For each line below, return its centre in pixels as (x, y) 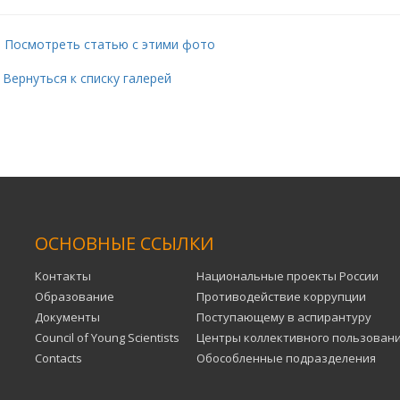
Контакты (63, 275)
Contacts (58, 358)
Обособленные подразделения (286, 358)
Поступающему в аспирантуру (284, 317)
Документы (67, 317)
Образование (75, 296)
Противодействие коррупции (281, 296)
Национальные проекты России (287, 275)
